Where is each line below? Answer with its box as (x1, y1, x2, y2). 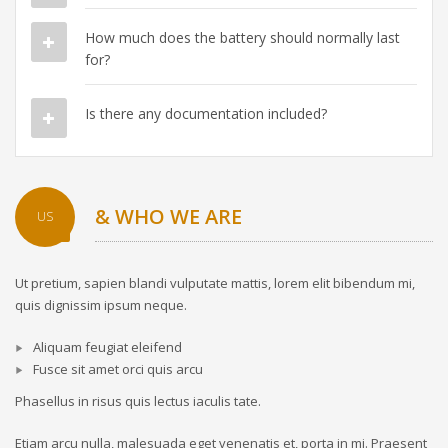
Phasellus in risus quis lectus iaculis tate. (15, 392, 261, 411)
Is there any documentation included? (85, 104, 327, 124)
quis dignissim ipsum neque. (15, 296, 187, 315)
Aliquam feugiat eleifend (33, 338, 182, 357)
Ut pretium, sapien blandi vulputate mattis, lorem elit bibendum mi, (15, 274, 415, 293)
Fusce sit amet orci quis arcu (33, 360, 203, 379)
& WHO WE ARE (95, 203, 242, 231)
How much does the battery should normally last (85, 28, 400, 48)
